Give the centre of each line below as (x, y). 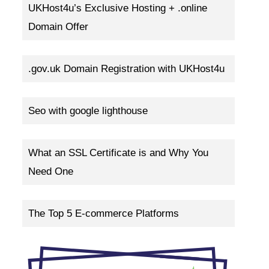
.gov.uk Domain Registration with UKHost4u (126, 69)
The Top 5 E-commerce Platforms (104, 214)
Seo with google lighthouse (88, 111)
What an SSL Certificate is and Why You (118, 153)
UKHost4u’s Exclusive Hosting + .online (118, 8)
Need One (51, 172)
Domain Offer (58, 27)
